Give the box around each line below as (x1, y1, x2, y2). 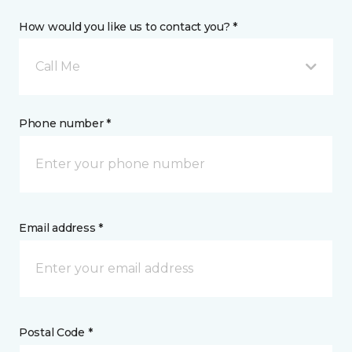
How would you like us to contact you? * (19, 20, 238, 34)
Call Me (35, 59, 80, 74)
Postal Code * (19, 325, 93, 339)
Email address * (19, 221, 103, 235)
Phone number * (19, 116, 112, 130)
